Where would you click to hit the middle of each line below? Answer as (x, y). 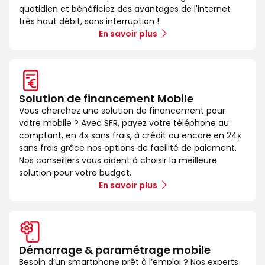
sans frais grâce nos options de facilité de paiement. (128, 148)
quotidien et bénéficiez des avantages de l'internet (125, 9)
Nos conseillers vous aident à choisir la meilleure (118, 160)
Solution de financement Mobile (106, 98)
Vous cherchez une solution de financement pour (122, 110)
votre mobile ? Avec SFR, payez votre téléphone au (124, 123)
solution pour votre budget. (75, 172)
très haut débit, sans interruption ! (89, 21)
